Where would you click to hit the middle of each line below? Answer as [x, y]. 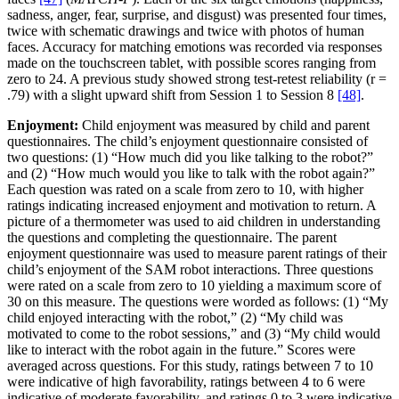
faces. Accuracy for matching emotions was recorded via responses [195, 47]
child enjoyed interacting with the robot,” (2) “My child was [175, 318]
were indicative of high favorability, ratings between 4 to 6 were [186, 382]
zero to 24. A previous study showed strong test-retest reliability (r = [197, 79]
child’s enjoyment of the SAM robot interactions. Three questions [190, 270]
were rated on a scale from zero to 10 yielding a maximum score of [194, 286]
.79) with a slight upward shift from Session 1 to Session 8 [172, 95]
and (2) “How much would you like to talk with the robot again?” [191, 174]
